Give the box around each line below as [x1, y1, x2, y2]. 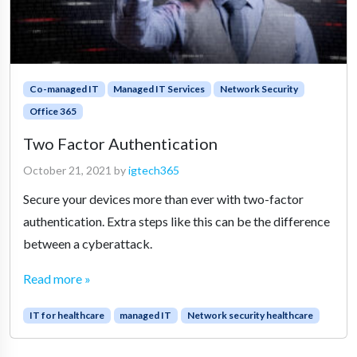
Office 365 [29, 104, 76, 117]
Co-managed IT [29, 82, 99, 95]
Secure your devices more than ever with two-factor [23, 190, 304, 206]
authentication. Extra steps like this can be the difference [23, 213, 330, 229]
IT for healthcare [29, 308, 104, 321]
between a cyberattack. [23, 235, 152, 251]
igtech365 [128, 163, 179, 177]
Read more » [23, 270, 91, 286]
